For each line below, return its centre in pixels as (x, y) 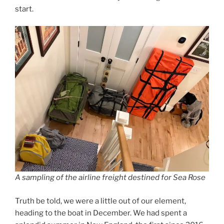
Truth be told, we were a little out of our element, (100, 201)
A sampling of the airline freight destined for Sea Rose (110, 178)
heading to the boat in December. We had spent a (101, 213)
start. (24, 9)
